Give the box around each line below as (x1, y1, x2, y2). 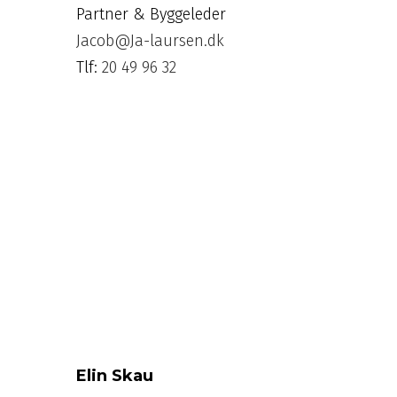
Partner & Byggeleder (76, 4, 227, 24)
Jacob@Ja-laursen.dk (76, 30, 225, 51)
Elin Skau (76, 365, 154, 385)
